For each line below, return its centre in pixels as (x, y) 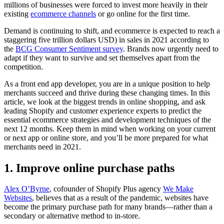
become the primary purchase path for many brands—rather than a (108, 207)
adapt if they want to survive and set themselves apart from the (102, 57)
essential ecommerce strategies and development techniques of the (107, 119)
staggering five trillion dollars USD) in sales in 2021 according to (106, 39)
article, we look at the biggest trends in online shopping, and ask (105, 101)
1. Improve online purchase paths (89, 168)
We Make (178, 189)
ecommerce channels (63, 13)
